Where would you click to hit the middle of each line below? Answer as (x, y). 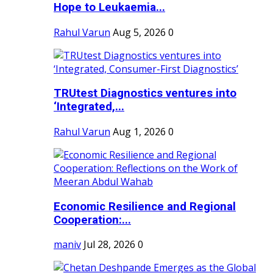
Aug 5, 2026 (139, 32)
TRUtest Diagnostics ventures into (145, 94)
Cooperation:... (92, 220)
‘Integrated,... (89, 107)
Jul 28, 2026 (109, 245)
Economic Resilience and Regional (145, 206)
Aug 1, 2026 (139, 132)
